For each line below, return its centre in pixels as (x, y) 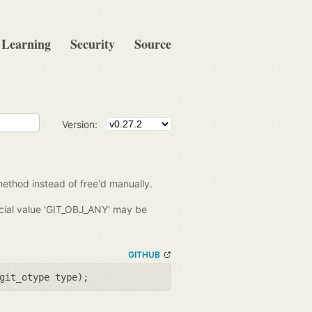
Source (153, 44)
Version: (80, 124)
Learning (26, 44)
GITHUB (144, 255)
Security (93, 44)
